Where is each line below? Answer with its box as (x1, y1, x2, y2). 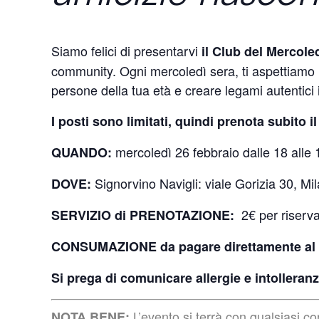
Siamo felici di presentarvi (51, 41, 202, 61)
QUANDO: (51, 143, 112, 162)
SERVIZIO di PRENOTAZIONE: (51, 206, 238, 225)
